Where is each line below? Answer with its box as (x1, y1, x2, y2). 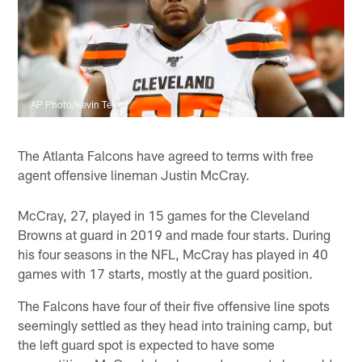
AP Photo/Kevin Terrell (31, 99, 128, 111)
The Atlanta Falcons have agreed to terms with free (18, 146, 314, 163)
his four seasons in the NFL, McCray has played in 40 (18, 245, 329, 262)
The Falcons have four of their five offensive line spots (18, 297, 330, 314)
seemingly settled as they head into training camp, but (18, 316, 333, 333)
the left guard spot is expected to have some (18, 335, 276, 352)
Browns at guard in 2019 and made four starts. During (18, 225, 331, 242)
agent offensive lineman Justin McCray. (18, 166, 250, 183)
